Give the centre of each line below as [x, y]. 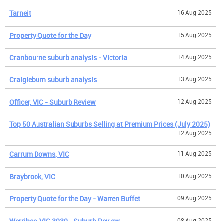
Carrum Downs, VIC [39, 154]
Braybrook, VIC [32, 176]
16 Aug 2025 [194, 12]
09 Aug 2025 [194, 198]
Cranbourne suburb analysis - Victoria [68, 57]
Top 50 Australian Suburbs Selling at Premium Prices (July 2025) [110, 124]
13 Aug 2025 [194, 79]
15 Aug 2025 [194, 35]
